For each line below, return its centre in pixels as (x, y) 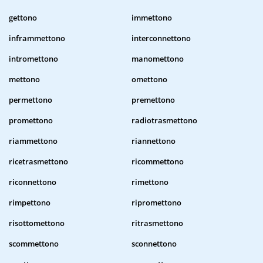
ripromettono (156, 203)
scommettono (34, 244)
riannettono (154, 141)
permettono (31, 100)
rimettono (150, 182)
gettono (23, 18)
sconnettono (154, 244)
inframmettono (37, 38)
